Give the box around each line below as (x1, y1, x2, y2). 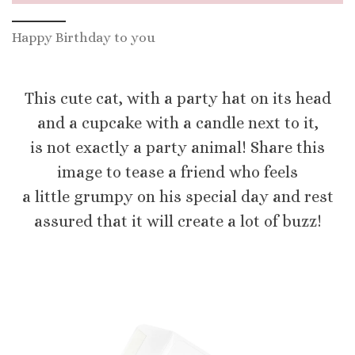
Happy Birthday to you (12, 29, 155, 45)
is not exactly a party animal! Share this (30, 139, 325, 158)
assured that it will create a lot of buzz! (33, 212, 322, 231)
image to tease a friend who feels (57, 163, 298, 182)
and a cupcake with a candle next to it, (36, 114, 319, 133)
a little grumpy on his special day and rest (21, 188, 334, 207)
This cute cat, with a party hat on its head (24, 90, 331, 109)
